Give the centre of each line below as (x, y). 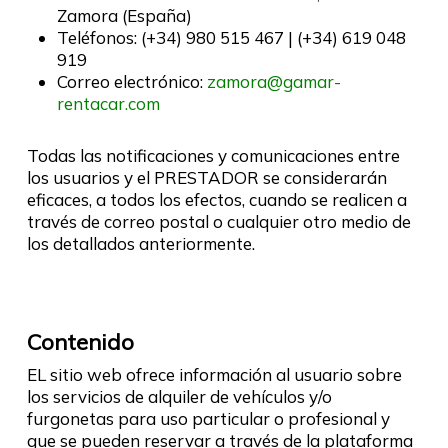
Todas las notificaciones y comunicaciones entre (213, 155)
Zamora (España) (124, 15)
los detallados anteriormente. (140, 243)
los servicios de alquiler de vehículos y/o (179, 396)
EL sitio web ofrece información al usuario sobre (214, 374)
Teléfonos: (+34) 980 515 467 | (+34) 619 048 (231, 37)
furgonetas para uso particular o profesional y (208, 418)
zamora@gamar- (273, 81)
